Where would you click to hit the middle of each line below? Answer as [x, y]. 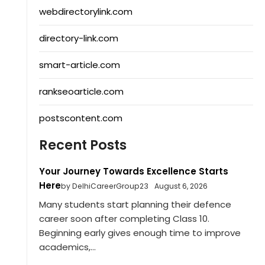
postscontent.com [80, 118]
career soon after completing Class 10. [124, 218]
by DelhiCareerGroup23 [104, 186]
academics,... [67, 247]
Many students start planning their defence [135, 204]
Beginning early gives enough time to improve [140, 232]
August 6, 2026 [181, 186]
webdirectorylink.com [85, 12]
